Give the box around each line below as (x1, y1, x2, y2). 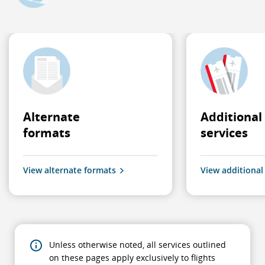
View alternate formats (23, 164, 116, 176)
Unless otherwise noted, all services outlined (49, 239, 226, 250)
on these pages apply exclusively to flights (49, 252, 215, 263)
